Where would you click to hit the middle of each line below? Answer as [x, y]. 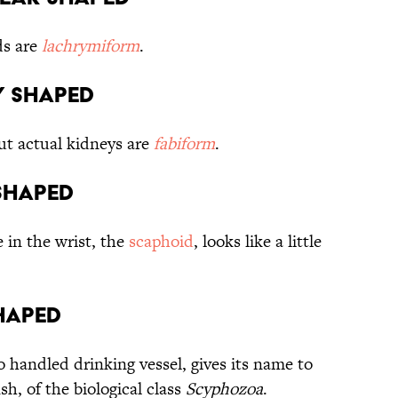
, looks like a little [258, 242]
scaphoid [161, 242]
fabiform [184, 144]
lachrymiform [91, 46]
